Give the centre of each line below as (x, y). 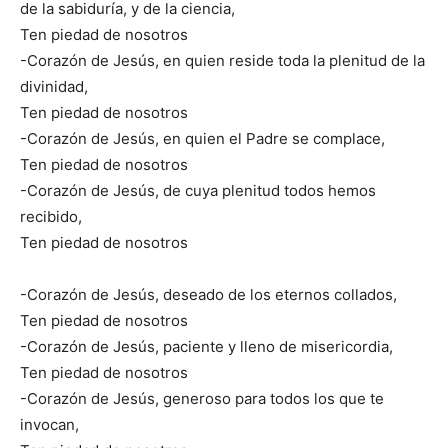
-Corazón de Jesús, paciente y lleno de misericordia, (206, 346)
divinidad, (54, 86)
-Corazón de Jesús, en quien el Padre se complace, (202, 138)
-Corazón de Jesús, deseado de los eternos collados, (208, 294)
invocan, (49, 424)
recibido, (51, 216)
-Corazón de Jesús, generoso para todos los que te (202, 398)
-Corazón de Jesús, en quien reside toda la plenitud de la (222, 60)
